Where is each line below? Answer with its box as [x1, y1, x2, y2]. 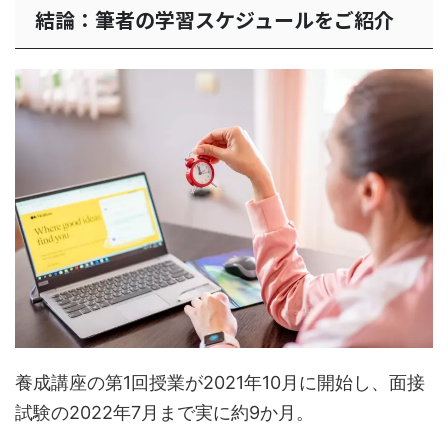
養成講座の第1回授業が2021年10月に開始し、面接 [15, 371, 425, 393]
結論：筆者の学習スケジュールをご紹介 [35, 4, 394, 34]
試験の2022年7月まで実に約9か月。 [15, 401, 314, 423]
